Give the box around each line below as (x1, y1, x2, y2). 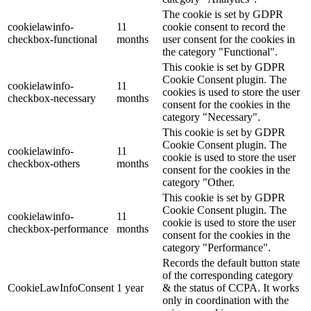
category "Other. (162, 176, 235, 189)
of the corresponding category (162, 269, 293, 282)
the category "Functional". (162, 46, 278, 58)
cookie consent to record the (162, 21, 285, 33)
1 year (117, 282, 144, 294)
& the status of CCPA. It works (162, 282, 299, 294)
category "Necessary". (162, 111, 260, 124)
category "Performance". (162, 242, 271, 254)
